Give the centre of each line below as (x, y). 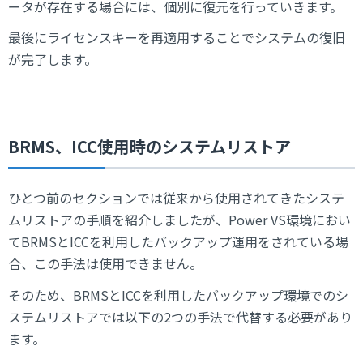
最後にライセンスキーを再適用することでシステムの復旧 (177, 38)
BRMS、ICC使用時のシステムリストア (149, 146)
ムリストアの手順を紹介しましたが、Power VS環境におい (179, 220)
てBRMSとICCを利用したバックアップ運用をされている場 (178, 242)
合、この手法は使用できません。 (105, 264)
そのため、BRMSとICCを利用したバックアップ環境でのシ (178, 295)
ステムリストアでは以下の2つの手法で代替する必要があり (180, 316)
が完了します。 (53, 60)
